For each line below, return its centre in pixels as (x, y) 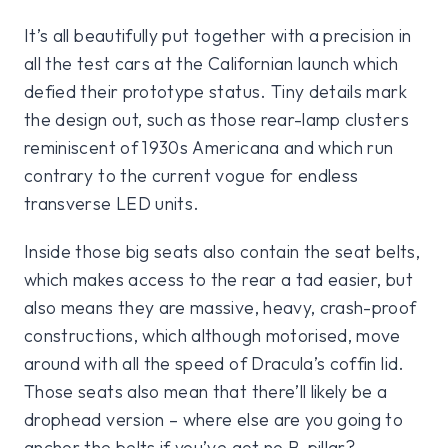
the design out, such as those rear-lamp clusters (216, 119)
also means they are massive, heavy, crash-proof (220, 307)
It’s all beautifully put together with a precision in (218, 35)
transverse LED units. (112, 203)
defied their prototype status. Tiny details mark (215, 91)
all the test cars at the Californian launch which (211, 63)
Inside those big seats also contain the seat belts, (222, 251)
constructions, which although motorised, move (212, 335)
